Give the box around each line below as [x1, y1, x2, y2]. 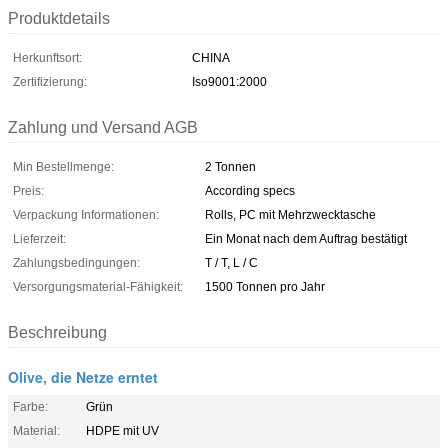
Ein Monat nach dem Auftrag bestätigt [205, 231, 407, 246]
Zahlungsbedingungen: [13, 255, 140, 270]
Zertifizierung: [13, 74, 87, 89]
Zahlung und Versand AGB [8, 118, 198, 136]
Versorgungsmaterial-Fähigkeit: [13, 279, 183, 294]
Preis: [13, 183, 44, 198]
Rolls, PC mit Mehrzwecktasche [205, 207, 376, 222]
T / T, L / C [205, 255, 258, 270]
